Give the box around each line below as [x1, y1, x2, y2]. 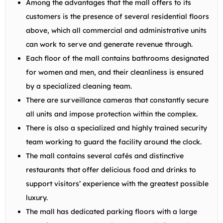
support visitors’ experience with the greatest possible [26, 179, 209, 188]
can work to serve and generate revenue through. [26, 39, 193, 49]
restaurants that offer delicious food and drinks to [26, 165, 196, 174]
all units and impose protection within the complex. [26, 109, 198, 118]
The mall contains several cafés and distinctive [26, 151, 184, 160]
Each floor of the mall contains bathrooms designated [26, 53, 209, 63]
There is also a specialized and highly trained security [26, 123, 207, 132]
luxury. [26, 193, 48, 202]
